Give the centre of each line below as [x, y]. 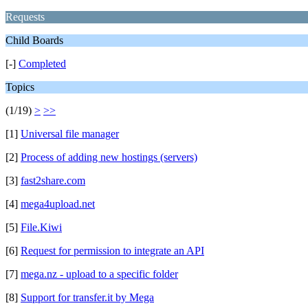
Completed [42, 64]
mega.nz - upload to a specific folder [99, 274]
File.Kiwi [41, 227]
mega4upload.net [58, 204]
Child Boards [34, 40]
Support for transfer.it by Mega [87, 297]
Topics [20, 87]
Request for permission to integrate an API [112, 251]
